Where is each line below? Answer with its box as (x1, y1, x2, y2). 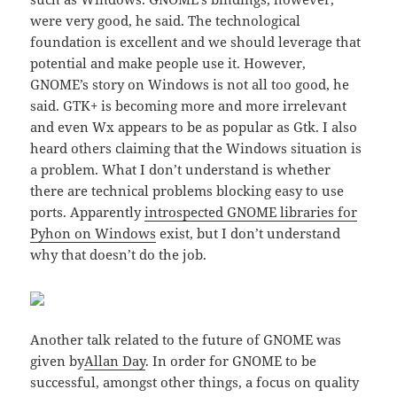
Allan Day (84, 352, 146, 370)
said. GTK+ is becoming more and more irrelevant (30, 97, 347, 115)
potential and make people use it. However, (30, 54, 307, 73)
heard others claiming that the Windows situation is (30, 139, 362, 158)
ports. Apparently (30, 203, 145, 222)
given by (30, 352, 85, 370)
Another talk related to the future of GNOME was (30, 331, 342, 349)
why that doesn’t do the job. (30, 245, 207, 264)
